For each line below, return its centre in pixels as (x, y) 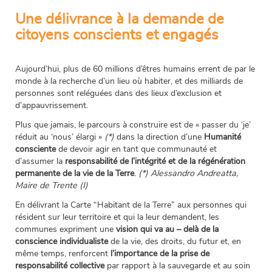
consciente (36, 149)
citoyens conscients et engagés (117, 36)
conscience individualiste (62, 242)
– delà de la (198, 229)
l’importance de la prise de (160, 254)
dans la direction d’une (159, 137)
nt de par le (234, 69)
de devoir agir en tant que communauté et (136, 149)
